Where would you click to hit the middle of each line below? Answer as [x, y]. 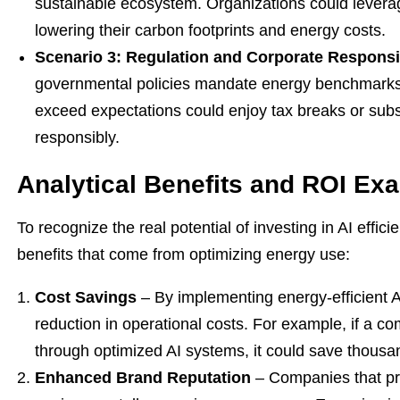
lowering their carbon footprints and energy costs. [210, 30]
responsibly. [77, 137]
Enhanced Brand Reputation [143, 378]
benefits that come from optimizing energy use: [183, 254]
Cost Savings [86, 297]
